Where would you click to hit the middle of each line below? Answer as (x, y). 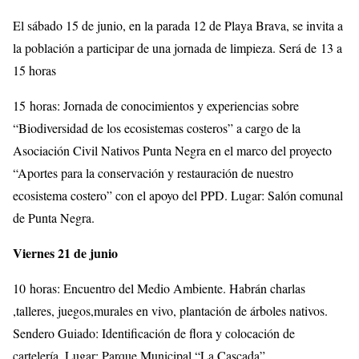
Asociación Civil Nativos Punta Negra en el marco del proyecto (172, 150)
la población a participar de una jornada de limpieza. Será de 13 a (177, 47)
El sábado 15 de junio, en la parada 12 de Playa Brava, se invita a (178, 25)
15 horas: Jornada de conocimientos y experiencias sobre (156, 105)
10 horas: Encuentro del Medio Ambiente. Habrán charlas (159, 288)
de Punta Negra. (54, 217)
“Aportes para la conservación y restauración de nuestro (153, 172)
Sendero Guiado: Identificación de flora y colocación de (154, 333)
